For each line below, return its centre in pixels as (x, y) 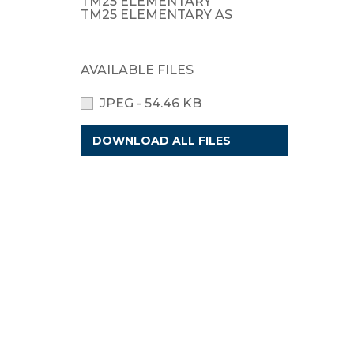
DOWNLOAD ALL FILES (162, 140)
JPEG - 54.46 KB (151, 104)
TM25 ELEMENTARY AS (156, 15)
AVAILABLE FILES (137, 70)
